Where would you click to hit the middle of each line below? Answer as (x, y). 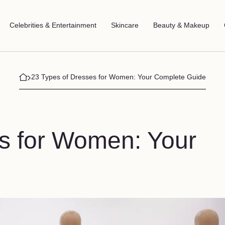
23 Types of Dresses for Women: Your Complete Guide (119, 77)
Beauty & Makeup (181, 25)
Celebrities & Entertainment (53, 25)
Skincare (125, 25)
